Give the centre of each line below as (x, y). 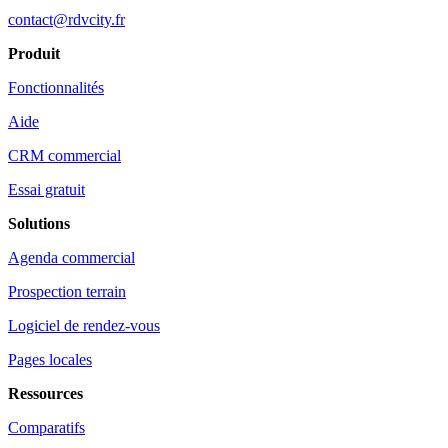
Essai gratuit (46, 189)
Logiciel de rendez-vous (84, 325)
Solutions (39, 223)
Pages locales (50, 359)
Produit (34, 53)
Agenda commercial (71, 257)
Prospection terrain (67, 291)
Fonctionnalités (56, 87)
